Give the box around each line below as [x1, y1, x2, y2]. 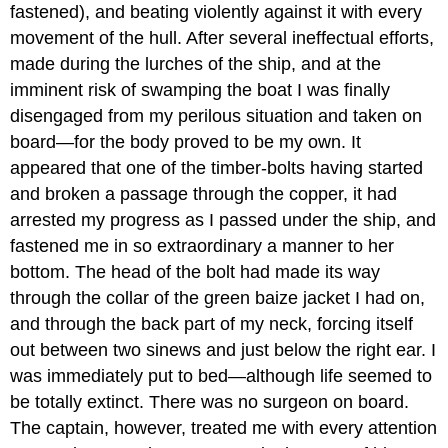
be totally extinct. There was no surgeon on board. [10, 391, 410, 412]
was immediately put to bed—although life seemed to [10, 365, 433, 386]
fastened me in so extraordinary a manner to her [10, 235, 395, 256]
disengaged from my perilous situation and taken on [10, 105, 423, 126]
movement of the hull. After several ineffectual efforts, [10, 27, 435, 48]
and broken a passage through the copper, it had [10, 183, 398, 204]
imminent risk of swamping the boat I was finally [10, 79, 391, 100]
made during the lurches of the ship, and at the [10, 53, 382, 74]
